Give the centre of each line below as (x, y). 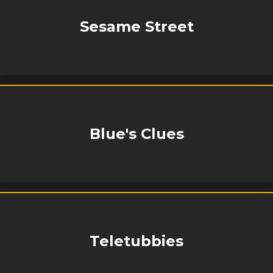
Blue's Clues (136, 134)
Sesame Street (136, 27)
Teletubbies (136, 241)
